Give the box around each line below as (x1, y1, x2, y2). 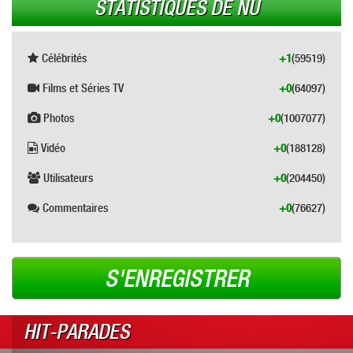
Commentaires (39, 201, 108, 215)
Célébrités (39, 51, 87, 65)
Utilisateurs (40, 171, 93, 185)
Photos (40, 111, 74, 125)
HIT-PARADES (24, 319, 129, 345)
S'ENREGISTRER (104, 264, 249, 294)
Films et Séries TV (39, 81, 124, 95)
